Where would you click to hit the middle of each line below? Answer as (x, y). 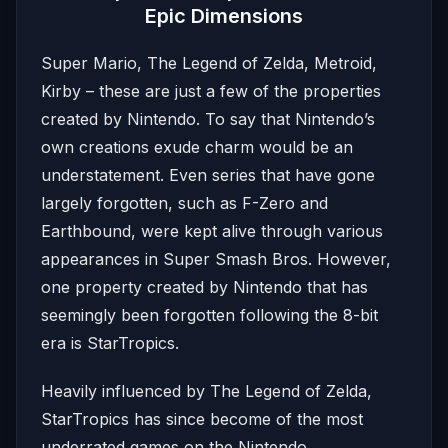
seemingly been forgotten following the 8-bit (209, 315)
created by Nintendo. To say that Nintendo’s (208, 119)
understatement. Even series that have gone (208, 175)
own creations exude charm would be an (197, 147)
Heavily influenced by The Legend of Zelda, (206, 391)
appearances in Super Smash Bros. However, (216, 259)
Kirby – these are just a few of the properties (211, 91)
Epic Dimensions (224, 16)
